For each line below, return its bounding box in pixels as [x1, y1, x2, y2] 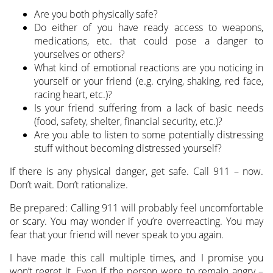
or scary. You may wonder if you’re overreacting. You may [9, 214, 264, 229]
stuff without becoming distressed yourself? [34, 141, 222, 155]
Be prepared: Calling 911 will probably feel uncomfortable [9, 201, 264, 215]
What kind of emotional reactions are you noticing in [34, 61, 264, 75]
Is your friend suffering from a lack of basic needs [34, 101, 264, 115]
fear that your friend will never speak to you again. [9, 228, 224, 242]
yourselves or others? [34, 48, 125, 62]
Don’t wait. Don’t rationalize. [9, 178, 128, 192]
